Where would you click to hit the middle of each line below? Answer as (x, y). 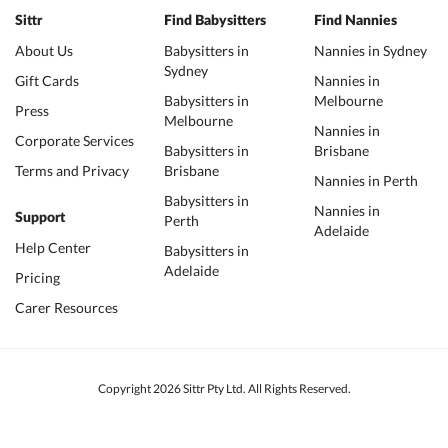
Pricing (37, 277)
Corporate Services (74, 140)
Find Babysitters (215, 21)
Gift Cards (47, 80)
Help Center (53, 247)
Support (40, 218)
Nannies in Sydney (370, 50)
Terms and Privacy (72, 170)
